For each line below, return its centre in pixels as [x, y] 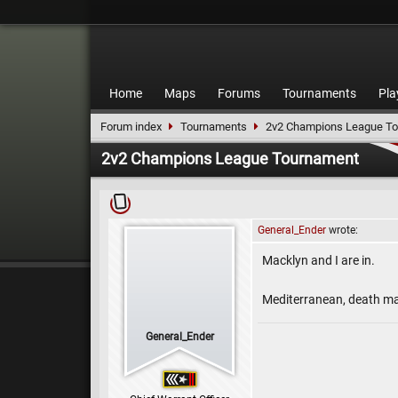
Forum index [131, 127]
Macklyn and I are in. [318, 260]
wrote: [342, 230]
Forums [239, 93]
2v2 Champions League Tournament [230, 159]
